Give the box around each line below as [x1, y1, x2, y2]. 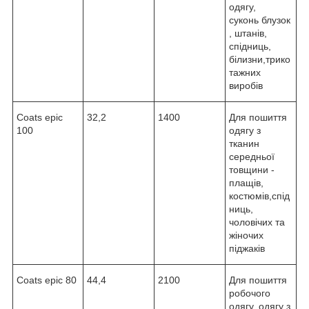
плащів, [229, 177, 263, 188]
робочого [229, 287, 270, 299]
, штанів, [229, 27, 267, 39]
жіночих [229, 229, 263, 241]
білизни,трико [229, 53, 290, 65]
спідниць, [229, 40, 271, 52]
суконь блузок [229, 14, 290, 26]
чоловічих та [229, 216, 285, 228]
